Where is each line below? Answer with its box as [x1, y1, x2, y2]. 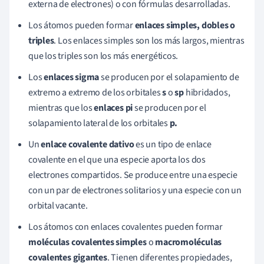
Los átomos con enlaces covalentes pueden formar [28, 220, 223, 233]
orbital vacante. [28, 199, 88, 212]
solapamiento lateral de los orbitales [28, 116, 168, 130]
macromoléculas [155, 235, 222, 249]
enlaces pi [94, 101, 134, 114]
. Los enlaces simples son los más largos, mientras [54, 34, 245, 47]
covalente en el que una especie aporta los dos [28, 153, 206, 166]
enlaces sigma [44, 70, 100, 84]
